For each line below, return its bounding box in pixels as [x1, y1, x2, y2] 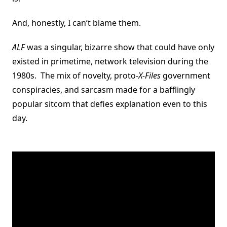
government [161, 69, 210, 81]
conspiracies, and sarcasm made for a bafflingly [12, 84, 195, 95]
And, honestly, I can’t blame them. [12, 17, 143, 28]
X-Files [138, 69, 161, 81]
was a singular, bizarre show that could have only [25, 41, 214, 53]
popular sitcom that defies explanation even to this [12, 98, 207, 109]
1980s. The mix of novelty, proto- [12, 69, 138, 81]
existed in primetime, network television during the [12, 55, 208, 67]
